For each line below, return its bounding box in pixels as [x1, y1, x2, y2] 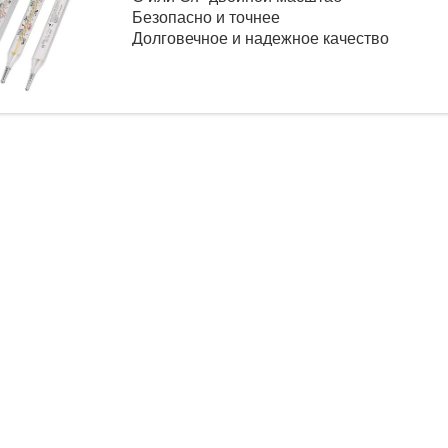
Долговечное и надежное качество [131, 30, 389, 47]
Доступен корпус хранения [131, 51, 331, 68]
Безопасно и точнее [131, 9, 280, 26]
